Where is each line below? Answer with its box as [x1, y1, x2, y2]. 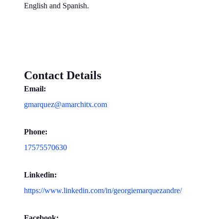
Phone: [24, 128, 48, 136]
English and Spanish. [24, 1, 89, 10]
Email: [24, 85, 46, 93]
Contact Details [24, 69, 102, 82]
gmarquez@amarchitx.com [24, 100, 108, 109]
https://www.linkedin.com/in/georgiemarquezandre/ [24, 186, 182, 195]
